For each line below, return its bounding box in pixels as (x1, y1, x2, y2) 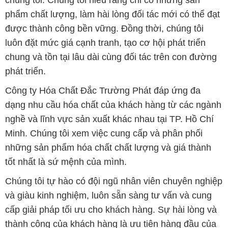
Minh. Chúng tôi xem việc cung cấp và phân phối (5, 128, 203, 139)
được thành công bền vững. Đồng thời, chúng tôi (5, 23, 204, 34)
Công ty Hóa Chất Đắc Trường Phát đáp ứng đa (5, 85, 201, 96)
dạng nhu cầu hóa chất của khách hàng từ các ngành (5, 100, 221, 110)
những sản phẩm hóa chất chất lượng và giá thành (5, 142, 211, 153)
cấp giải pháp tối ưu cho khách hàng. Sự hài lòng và (5, 205, 217, 215)
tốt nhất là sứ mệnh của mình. (5, 157, 127, 167)
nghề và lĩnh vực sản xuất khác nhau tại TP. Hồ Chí (5, 114, 214, 125)
